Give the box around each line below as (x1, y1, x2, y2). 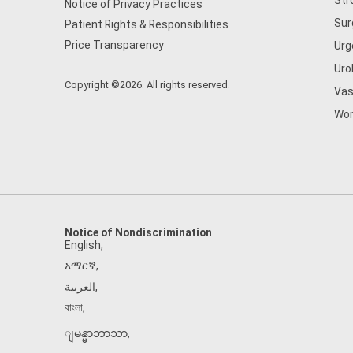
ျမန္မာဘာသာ (65, 327, 128, 340)
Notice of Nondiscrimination (65, 226, 212, 239)
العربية (65, 281, 95, 293)
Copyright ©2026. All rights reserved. (65, 79, 230, 91)
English (65, 239, 101, 251)
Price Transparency (65, 39, 164, 51)
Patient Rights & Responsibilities (65, 18, 229, 31)
